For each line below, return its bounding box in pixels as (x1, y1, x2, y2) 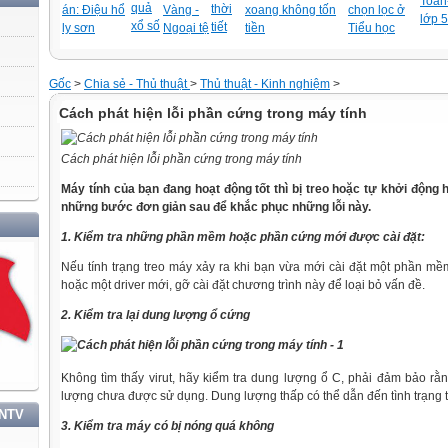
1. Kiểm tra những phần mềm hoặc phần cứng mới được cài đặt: (61, 230, 425, 244)
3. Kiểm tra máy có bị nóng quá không (61, 419, 274, 433)
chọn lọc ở (348, 3, 405, 17)
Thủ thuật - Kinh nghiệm (200, 77, 330, 91)
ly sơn (62, 21, 95, 35)
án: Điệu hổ (62, 3, 125, 17)
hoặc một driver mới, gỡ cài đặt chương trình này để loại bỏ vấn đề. (61, 278, 425, 292)
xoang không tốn (245, 3, 336, 17)
